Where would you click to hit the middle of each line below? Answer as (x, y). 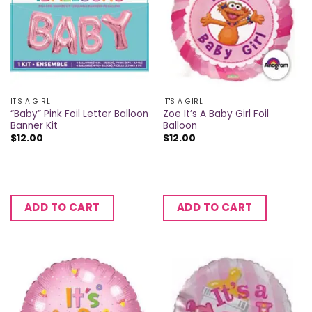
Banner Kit (34, 126)
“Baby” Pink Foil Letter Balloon (79, 114)
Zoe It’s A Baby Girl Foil (216, 114)
